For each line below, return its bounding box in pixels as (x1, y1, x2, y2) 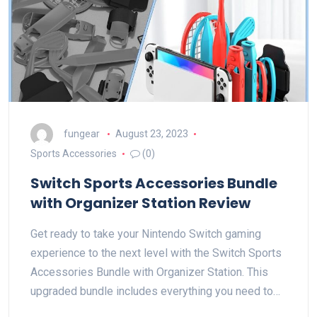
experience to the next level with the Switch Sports (30, 246, 282, 260)
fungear (64, 127, 100, 139)
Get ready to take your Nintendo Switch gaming (30, 227, 261, 241)
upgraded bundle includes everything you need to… (30, 284, 280, 298)
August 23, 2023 (115, 127, 188, 139)
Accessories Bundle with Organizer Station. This (30, 265, 268, 279)
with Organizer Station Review (30, 193, 250, 213)
